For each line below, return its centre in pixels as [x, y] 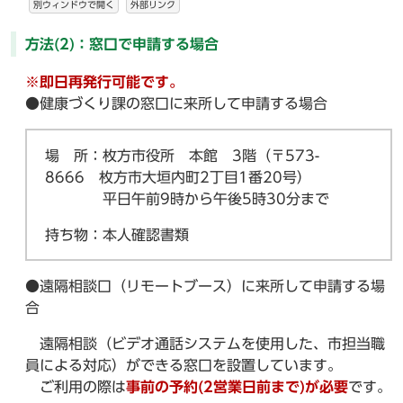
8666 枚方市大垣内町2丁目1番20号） [178, 178]
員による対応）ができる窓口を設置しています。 [184, 366]
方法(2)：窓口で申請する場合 [122, 45]
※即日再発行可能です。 [104, 82]
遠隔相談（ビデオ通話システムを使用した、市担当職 [205, 344]
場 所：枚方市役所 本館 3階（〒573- [182, 156]
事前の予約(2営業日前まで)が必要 [237, 387]
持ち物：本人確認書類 [117, 235]
